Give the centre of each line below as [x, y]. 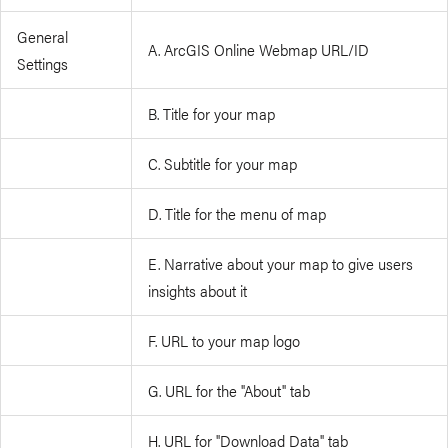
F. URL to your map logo [224, 340]
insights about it [198, 290]
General [43, 36]
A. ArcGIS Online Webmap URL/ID [259, 49]
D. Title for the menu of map [237, 213]
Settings [43, 63]
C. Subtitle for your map [223, 163]
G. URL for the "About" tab [229, 390]
